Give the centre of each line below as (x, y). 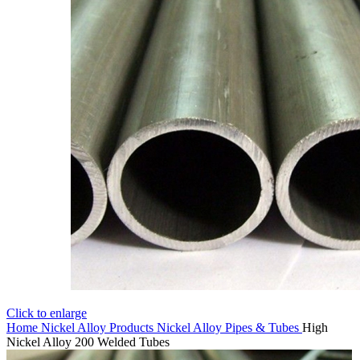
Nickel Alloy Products (99, 328)
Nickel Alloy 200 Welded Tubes (88, 342)
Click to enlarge (47, 313)
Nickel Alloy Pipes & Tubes (229, 328)
